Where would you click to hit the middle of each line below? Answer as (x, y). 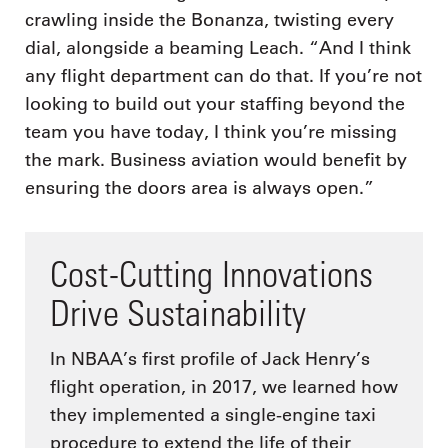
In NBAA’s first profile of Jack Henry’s (210, 359)
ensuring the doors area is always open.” (199, 187)
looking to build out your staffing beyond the (215, 103)
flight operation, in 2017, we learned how (224, 387)
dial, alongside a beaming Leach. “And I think (218, 47)
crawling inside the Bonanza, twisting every (209, 19)
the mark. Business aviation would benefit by (216, 159)
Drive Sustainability (178, 312)
